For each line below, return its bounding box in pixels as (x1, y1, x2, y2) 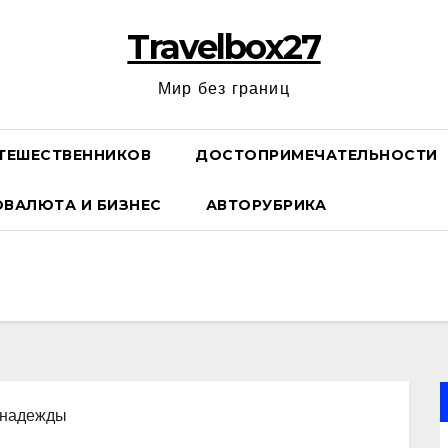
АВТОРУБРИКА (205, 196, 326, 214)
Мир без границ (158, 80, 290, 97)
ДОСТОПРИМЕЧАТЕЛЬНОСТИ (195, 146, 438, 164)
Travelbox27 (127, 26, 321, 68)
